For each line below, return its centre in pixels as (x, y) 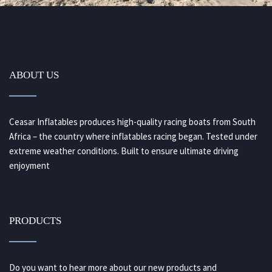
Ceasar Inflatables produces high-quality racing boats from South (132, 122)
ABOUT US (34, 75)
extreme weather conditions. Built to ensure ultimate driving (124, 151)
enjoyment (29, 166)
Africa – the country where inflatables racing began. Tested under (133, 137)
